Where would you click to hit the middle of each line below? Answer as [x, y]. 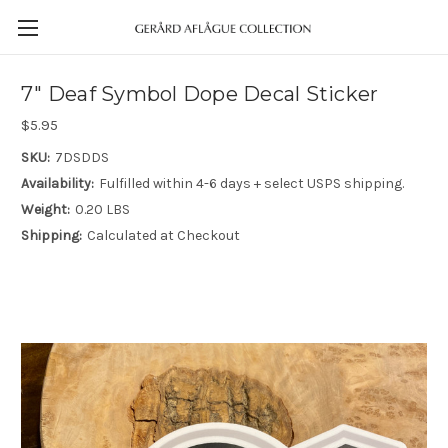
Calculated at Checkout [163, 235]
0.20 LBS [102, 209]
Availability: [57, 183]
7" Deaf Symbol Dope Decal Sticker [200, 94]
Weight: [45, 209]
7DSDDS [81, 157]
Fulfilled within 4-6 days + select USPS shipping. [251, 183]
